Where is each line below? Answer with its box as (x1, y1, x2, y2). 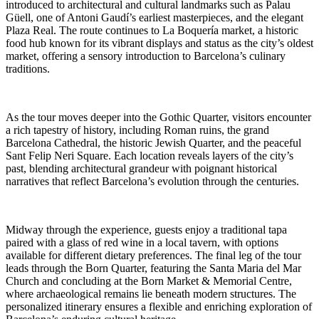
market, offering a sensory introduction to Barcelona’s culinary (6, 50, 286, 63)
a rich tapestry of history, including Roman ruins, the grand (6, 124, 269, 137)
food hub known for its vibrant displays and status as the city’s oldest (6, 37, 313, 50)
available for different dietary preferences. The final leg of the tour (6, 249, 301, 262)
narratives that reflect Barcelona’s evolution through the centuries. (6, 175, 299, 188)
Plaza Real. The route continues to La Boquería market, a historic (6, 24, 298, 37)
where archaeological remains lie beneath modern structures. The (6, 288, 296, 300)
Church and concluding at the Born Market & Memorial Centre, (6, 275, 292, 288)
